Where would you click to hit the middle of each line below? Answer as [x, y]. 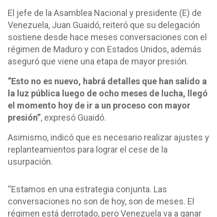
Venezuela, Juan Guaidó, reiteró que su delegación [104, 25]
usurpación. [31, 162]
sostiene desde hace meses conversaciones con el [107, 37]
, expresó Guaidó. [74, 117]
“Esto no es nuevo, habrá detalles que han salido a [107, 81]
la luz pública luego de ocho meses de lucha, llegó [108, 93]
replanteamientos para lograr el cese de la [88, 149]
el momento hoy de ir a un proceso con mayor [99, 105]
